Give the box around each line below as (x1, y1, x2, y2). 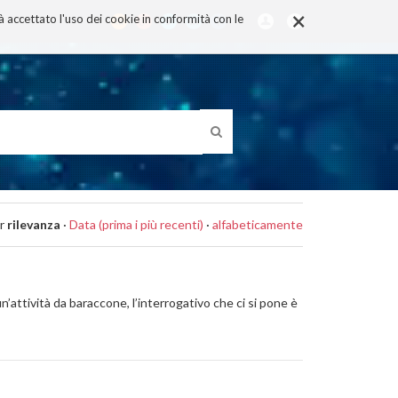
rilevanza (7, 217, 60, 232)
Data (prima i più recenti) (69, 217, 203, 232)
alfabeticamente (212, 217, 303, 232)
